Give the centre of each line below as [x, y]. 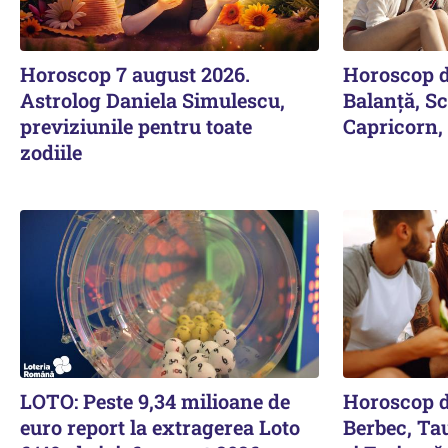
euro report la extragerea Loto [160, 426]
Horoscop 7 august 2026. [135, 73]
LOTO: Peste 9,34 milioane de [155, 400]
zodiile [51, 151]
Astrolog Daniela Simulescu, [152, 99]
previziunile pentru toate [136, 125]
